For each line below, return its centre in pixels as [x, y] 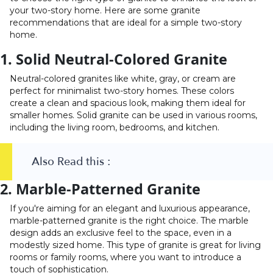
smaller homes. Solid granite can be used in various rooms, [133, 115]
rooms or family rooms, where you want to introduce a [126, 257]
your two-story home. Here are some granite [105, 10]
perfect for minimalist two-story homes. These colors [122, 90]
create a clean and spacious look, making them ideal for [128, 103]
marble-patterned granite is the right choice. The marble [129, 220]
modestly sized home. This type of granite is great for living [135, 245]
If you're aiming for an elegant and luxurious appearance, [130, 208]
